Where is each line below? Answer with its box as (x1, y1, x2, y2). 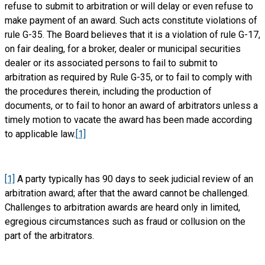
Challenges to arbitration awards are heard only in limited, (4, 202, 240, 213)
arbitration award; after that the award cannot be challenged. (4, 188, 249, 199)
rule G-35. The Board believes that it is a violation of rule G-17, (4, 29, 260, 40)
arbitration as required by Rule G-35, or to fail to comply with (4, 72, 252, 83)
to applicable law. (4, 128, 76, 140)
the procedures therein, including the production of (4, 86, 212, 97)
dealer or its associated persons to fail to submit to (4, 57, 218, 69)
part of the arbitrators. (4, 230, 94, 241)
